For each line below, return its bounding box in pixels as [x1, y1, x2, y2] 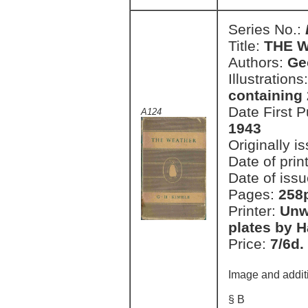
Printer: [228, 203, 280, 219]
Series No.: [228, 21, 305, 37]
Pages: [228, 186, 278, 202]
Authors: [228, 54, 287, 70]
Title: [228, 38, 264, 54]
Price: [228, 236, 270, 252]
